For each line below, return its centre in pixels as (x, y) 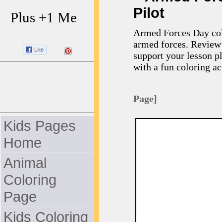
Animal (25, 163)
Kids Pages (40, 126)
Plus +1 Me (47, 17)
